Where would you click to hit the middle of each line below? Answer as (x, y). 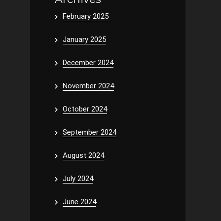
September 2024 (90, 132)
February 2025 (86, 16)
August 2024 (83, 155)
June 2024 (79, 202)
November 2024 (88, 86)
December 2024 (88, 63)
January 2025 (84, 39)
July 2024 (78, 179)
